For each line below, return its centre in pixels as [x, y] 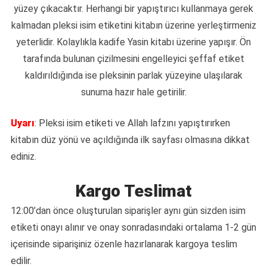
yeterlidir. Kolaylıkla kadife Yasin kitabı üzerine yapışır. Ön [133, 42]
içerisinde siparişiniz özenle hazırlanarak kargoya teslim [124, 244]
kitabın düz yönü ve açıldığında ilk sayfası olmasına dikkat [130, 140]
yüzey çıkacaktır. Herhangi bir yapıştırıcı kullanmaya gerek [133, 9]
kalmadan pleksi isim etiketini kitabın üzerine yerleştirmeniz [133, 26]
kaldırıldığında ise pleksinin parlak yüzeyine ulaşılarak [133, 76]
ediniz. [24, 157]
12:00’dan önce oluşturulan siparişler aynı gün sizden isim [128, 211]
